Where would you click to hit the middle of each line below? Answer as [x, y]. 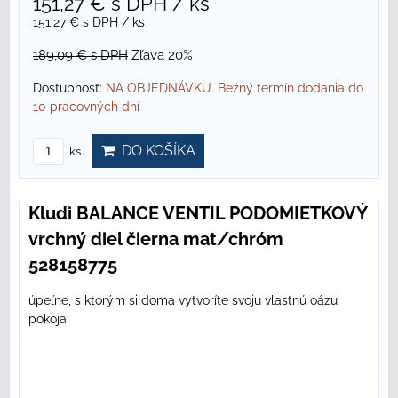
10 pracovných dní [86, 107]
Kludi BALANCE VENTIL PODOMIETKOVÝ [198, 214]
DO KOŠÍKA [155, 151]
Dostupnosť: [69, 88]
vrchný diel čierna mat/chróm [156, 239]
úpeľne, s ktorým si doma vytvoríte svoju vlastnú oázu [183, 301]
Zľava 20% [162, 56]
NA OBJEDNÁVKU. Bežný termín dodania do [235, 88]
